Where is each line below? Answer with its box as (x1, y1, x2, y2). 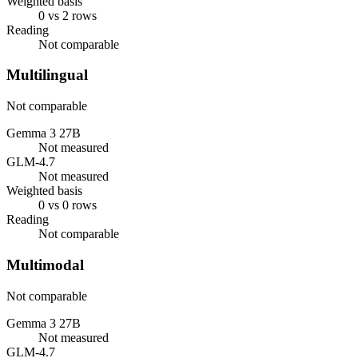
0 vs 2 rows (38, 8, 97, 22)
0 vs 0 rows (38, 198, 97, 213)
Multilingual (6, 66, 88, 84)
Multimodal (6, 256, 84, 273)
